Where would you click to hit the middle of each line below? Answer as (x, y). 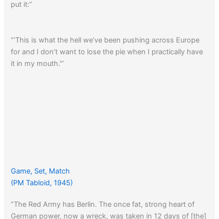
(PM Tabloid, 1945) (42, 183)
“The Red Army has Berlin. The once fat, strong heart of (103, 204)
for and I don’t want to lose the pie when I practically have (107, 52)
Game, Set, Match (41, 171)
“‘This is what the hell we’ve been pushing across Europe (105, 40)
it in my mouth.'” (38, 64)
